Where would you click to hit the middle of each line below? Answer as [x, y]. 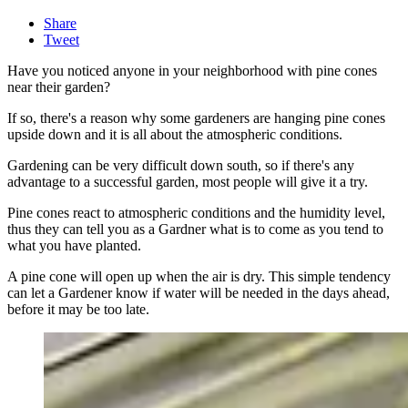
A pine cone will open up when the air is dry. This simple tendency [199, 277]
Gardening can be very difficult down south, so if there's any [181, 166]
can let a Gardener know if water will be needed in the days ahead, [199, 293]
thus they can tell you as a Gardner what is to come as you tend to [195, 229]
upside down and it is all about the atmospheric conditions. [175, 135]
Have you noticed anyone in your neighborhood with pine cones [192, 71]
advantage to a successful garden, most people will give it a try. [188, 182]
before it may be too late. [78, 310]
